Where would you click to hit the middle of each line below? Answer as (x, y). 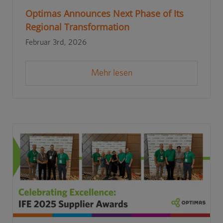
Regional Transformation (77, 27)
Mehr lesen (111, 73)
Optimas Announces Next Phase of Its (104, 14)
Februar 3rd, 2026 (56, 43)
